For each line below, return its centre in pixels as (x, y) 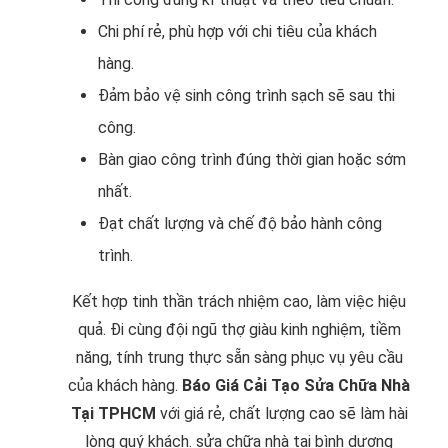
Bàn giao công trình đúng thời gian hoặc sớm (252, 160)
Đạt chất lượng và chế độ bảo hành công (240, 224)
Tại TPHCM (113, 414)
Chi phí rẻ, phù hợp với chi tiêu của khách (237, 32)
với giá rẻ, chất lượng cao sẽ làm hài (281, 414)
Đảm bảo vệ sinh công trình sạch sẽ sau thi (246, 96)
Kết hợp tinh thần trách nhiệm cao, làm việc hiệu (239, 302)
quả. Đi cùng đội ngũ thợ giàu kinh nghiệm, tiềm (239, 330)
